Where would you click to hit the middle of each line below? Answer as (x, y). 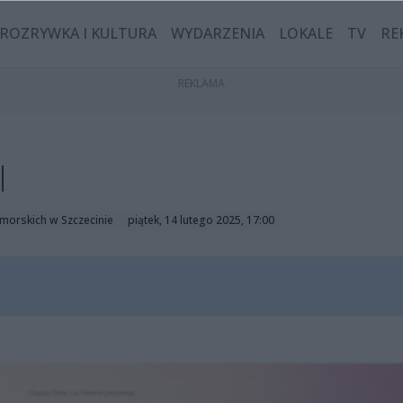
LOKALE (306, 34)
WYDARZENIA (218, 34)
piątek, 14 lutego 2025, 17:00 (201, 220)
